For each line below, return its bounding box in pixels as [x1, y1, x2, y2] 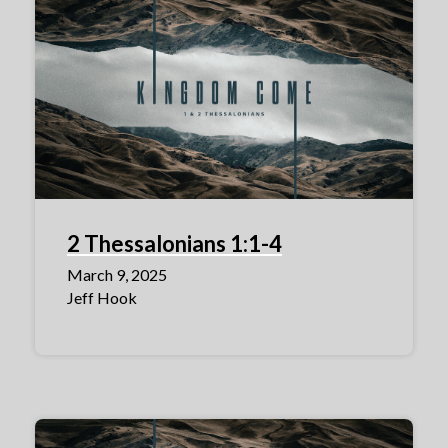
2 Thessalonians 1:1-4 [67, 230, 282, 258]
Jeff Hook [67, 288, 137, 308]
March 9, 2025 [67, 265, 167, 285]
